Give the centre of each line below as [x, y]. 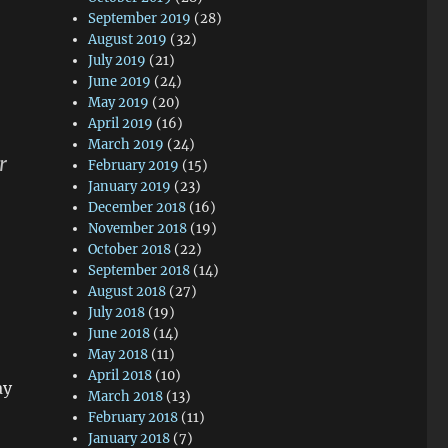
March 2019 [126, 144]
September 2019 [140, 18]
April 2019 [121, 123]
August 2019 [128, 39]
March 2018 [126, 396]
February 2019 [134, 165]
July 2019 [117, 60]
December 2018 [137, 207]
